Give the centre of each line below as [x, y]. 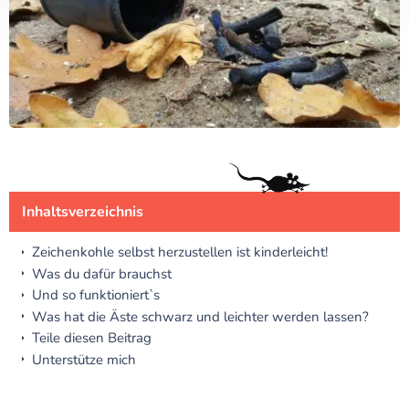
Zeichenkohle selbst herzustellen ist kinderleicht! [180, 252]
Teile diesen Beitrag [92, 338]
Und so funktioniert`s [96, 295]
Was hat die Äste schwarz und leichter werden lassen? [200, 316]
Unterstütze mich [84, 359]
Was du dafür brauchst [102, 273]
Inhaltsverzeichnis [83, 212]
